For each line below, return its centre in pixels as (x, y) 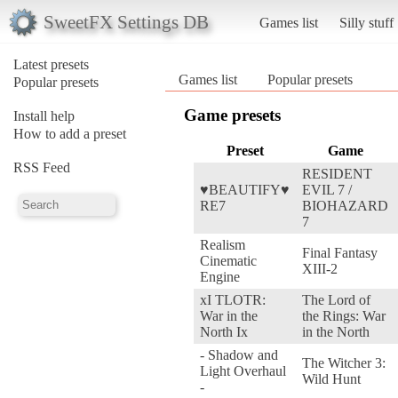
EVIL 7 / (327, 189)
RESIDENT (337, 173)
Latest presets (51, 64)
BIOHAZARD (345, 205)
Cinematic (228, 260)
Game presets (232, 115)
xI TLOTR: (233, 299)
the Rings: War (344, 315)
